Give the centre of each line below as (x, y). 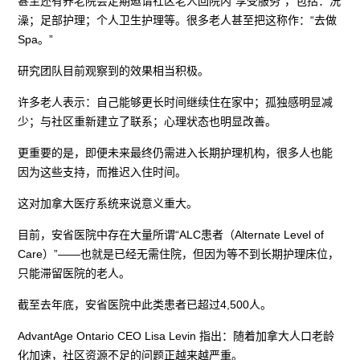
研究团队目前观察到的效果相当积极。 (114, 71)
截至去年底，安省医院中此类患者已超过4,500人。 (145, 305)
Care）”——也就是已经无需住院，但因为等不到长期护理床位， (179, 254)
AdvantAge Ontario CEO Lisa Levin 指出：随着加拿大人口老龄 (176, 336)
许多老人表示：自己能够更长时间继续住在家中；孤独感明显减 (176, 102)
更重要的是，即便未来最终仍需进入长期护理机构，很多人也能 (176, 153)
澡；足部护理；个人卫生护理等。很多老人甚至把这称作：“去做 (178, 20)
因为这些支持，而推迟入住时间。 (102, 172)
